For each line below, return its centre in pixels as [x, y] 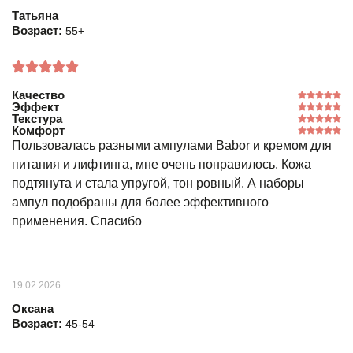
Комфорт [38, 130]
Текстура [37, 119]
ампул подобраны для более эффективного [140, 202]
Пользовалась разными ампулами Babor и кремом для [172, 145]
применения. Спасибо [77, 221]
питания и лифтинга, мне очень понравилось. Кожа [162, 164]
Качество [38, 95]
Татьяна [35, 15]
